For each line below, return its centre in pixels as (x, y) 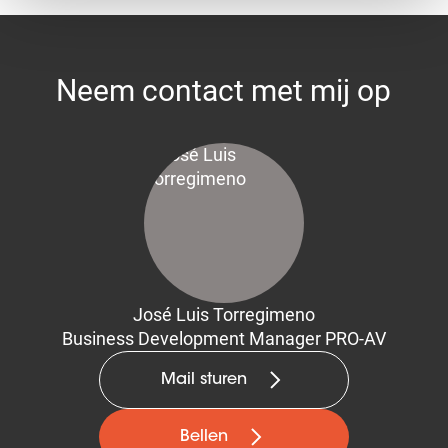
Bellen (203, 437)
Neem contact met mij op (224, 90)
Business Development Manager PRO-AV (223, 338)
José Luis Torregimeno (223, 314)
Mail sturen (203, 380)
